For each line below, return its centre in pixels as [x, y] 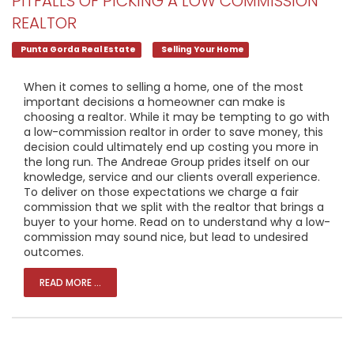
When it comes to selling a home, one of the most [164, 87]
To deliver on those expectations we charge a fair [161, 192]
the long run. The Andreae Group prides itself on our [167, 162]
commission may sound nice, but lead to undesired [166, 237]
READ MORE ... [70, 282]
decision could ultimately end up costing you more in [171, 147]
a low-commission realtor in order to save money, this [173, 132]
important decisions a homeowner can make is [154, 102]
